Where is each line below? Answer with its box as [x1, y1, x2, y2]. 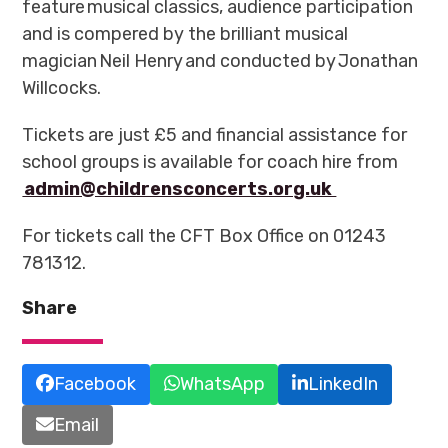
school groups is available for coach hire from [22, 150, 399, 173]
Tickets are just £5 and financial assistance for [22, 123, 408, 146]
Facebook [54, 372, 137, 395]
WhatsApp [179, 372, 265, 395]
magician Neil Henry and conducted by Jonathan [22, 49, 419, 72]
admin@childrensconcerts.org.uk [22, 177, 337, 200]
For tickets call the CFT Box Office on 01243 [22, 224, 387, 247]
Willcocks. [22, 76, 102, 99]
